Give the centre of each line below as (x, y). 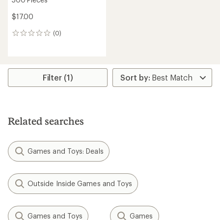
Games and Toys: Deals (66, 151)
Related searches (46, 121)
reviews (25, 44)
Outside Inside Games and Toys (80, 183)
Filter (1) (58, 77)
